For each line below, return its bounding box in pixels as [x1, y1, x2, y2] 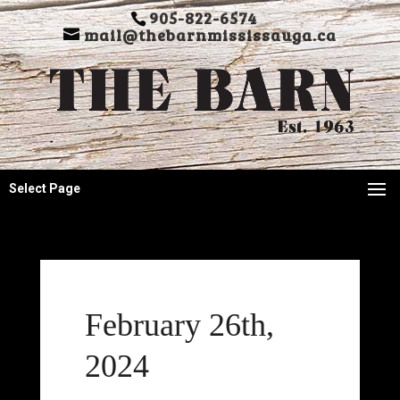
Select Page [9, 181, 80, 196]
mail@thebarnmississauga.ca [83, 24, 337, 46]
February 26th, [84, 307, 274, 343]
